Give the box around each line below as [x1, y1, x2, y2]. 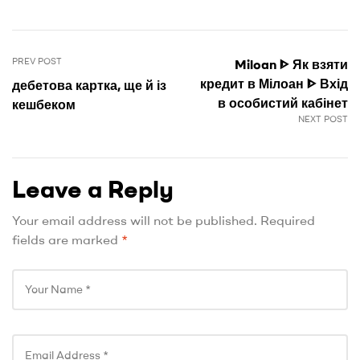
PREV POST [12, 55, 62, 67]
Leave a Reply [12, 172, 174, 204]
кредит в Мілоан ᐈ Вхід [200, 75, 348, 92]
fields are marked [12, 231, 121, 247]
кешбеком [12, 96, 76, 112]
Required [260, 211, 315, 228]
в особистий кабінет [218, 94, 348, 111]
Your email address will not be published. [12, 211, 257, 228]
